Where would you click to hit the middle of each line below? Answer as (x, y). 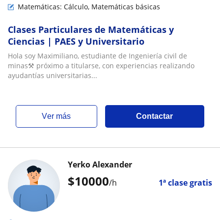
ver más (59, 116)
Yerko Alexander (100, 165)
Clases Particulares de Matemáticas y (91, 29)
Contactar (155, 116)
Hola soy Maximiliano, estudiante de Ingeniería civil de (97, 56)
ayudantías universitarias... (53, 75)
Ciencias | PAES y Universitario (76, 41)
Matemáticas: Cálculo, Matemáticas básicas (89, 7)
